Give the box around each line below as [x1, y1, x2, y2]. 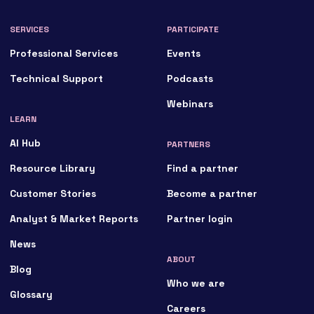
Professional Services [10, 47, 118, 60]
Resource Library [10, 162, 96, 175]
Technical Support [10, 72, 104, 86]
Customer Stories [10, 187, 97, 200]
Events [167, 47, 201, 60]
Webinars [167, 97, 214, 111]
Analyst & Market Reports [10, 212, 139, 226]
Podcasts [167, 72, 214, 86]
